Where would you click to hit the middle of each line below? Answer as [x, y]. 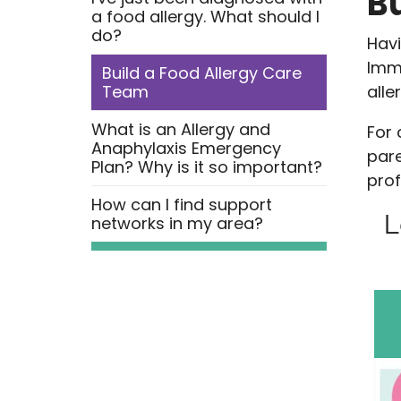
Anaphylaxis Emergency [186, 148]
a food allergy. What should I [205, 17]
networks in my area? [177, 223]
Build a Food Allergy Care [202, 73]
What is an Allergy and [181, 129]
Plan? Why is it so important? [207, 167]
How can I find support [182, 205]
